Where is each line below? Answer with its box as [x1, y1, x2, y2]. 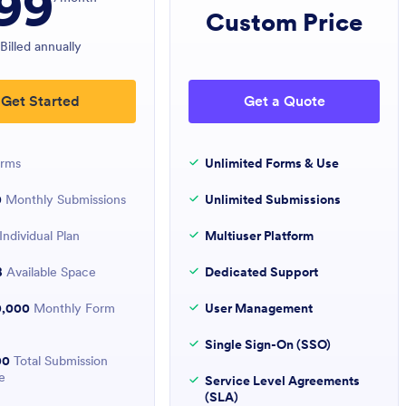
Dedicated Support [205, 264, 319, 280]
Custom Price [206, 6, 363, 37]
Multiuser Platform [205, 227, 314, 244]
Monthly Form [30, 300, 116, 316]
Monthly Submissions [2, 191, 127, 208]
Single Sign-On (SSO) [205, 336, 332, 353]
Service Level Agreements [205, 372, 361, 389]
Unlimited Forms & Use [205, 155, 340, 171]
